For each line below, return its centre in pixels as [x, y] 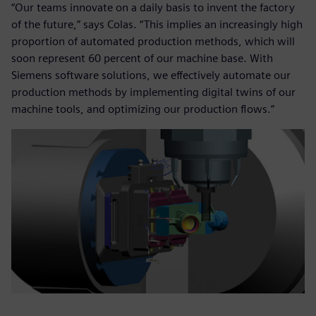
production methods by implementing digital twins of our [153, 92]
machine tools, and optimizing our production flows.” [143, 109]
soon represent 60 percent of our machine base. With [142, 58]
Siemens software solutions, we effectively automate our [151, 75]
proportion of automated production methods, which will [153, 41]
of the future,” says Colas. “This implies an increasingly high [157, 24]
